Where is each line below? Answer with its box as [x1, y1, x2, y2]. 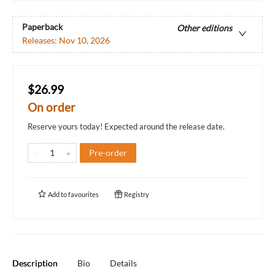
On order [28, 99, 76, 114]
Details [110, 257, 137, 268]
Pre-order [89, 147, 127, 158]
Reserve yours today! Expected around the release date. [28, 121, 225, 131]
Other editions [177, 23, 232, 34]
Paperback [22, 21, 63, 33]
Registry [123, 190, 149, 198]
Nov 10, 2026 [59, 35, 110, 46]
